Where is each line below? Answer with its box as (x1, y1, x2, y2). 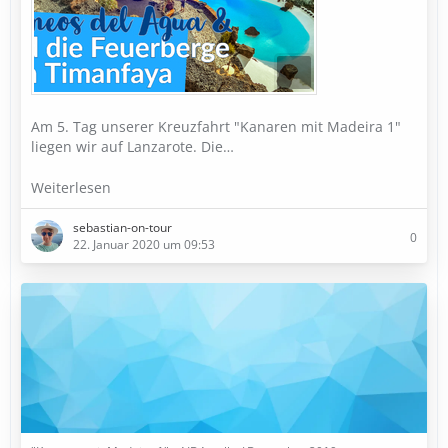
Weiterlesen (31, 178, 115, 197)
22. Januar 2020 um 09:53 (73, 236, 215, 253)
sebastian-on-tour (73, 219, 172, 236)
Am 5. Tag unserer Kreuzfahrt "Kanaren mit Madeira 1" (31, 117, 401, 136)
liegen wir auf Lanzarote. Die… (31, 137, 234, 156)
